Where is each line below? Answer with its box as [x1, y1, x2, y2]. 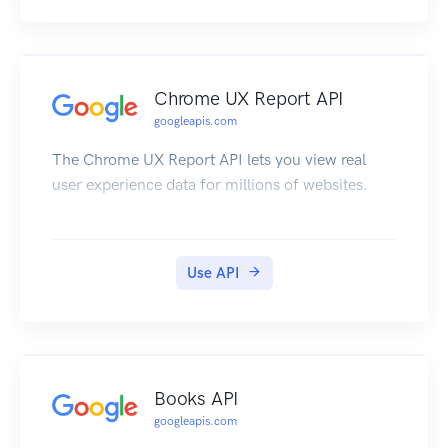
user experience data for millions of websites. [52, 175, 368, 195]
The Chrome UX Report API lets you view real [52, 150, 366, 170]
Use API [186, 264, 239, 283]
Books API [154, 387, 239, 411]
